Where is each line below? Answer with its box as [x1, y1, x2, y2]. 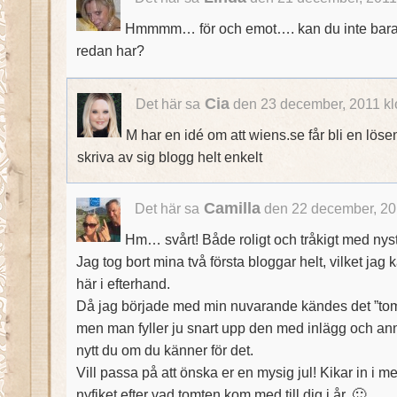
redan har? [75, 43, 144, 59]
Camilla [203, 198, 261, 217]
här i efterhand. [75, 275, 170, 292]
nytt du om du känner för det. [75, 341, 253, 358]
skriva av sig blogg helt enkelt [76, 148, 262, 165]
